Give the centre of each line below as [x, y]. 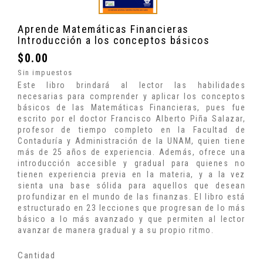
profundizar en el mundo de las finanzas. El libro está [131, 197]
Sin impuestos [45, 72]
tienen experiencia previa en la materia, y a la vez [131, 175]
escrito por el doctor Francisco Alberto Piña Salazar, [131, 119]
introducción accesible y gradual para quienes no [131, 163]
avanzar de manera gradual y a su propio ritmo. [116, 230]
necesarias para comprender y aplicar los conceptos [131, 97]
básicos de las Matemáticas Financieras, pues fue [131, 108]
